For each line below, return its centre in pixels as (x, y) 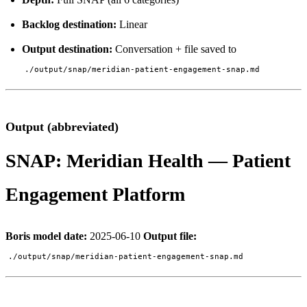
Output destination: (67, 49)
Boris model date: (46, 236)
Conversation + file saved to (174, 49)
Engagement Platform (95, 194)
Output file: (170, 236)
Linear (132, 24)
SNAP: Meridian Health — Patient (148, 160)
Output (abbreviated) (62, 126)
